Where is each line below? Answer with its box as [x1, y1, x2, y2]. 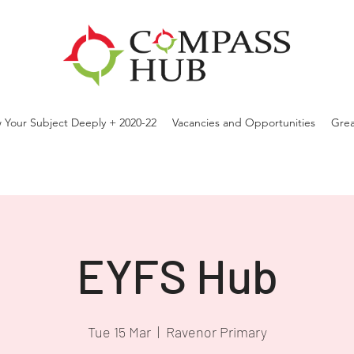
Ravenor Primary [165, 323, 267, 341]
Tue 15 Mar [87, 323, 151, 341]
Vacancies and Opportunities [171, 115, 315, 130]
